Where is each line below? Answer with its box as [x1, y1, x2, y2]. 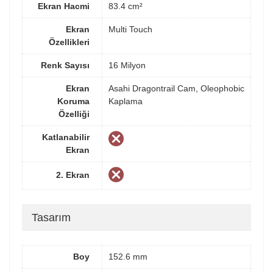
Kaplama [108, 96, 143, 107]
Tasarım [32, 211, 71, 224]
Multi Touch [108, 24, 152, 35]
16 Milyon [108, 60, 146, 71]
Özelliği [58, 109, 90, 119]
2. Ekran [56, 170, 90, 180]
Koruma [57, 96, 90, 107]
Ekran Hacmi [38, 1, 90, 12]
